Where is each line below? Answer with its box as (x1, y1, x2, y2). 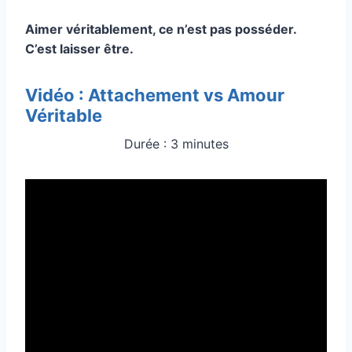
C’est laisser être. (25, 40, 134, 57)
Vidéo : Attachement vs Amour (25, 84, 284, 105)
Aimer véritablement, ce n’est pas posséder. (25, 20, 297, 37)
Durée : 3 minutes (123, 135, 229, 152)
